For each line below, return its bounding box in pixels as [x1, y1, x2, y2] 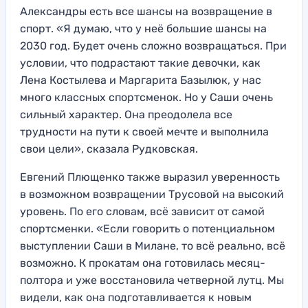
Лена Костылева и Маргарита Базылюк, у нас [20, 73, 261, 87]
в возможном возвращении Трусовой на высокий [20, 187, 284, 201]
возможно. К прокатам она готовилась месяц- [20, 256, 265, 269]
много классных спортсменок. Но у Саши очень [20, 90, 273, 104]
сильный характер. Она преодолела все [20, 107, 232, 121]
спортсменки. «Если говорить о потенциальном [20, 221, 275, 235]
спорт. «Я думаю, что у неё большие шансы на [20, 21, 267, 35]
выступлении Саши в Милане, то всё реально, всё [20, 239, 285, 252]
